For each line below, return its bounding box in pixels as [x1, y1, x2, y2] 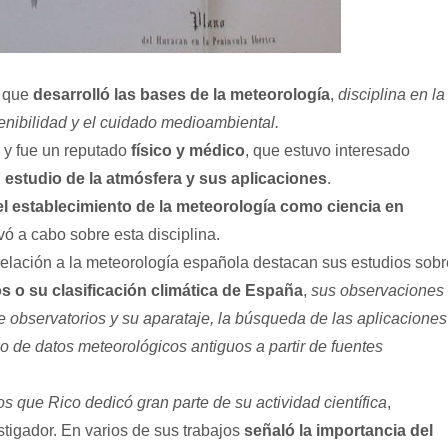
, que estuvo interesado [245, 142, 410, 159]
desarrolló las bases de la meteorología [33, 86, 330, 103]
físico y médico [131, 142, 245, 159]
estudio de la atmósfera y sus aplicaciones [5, 170, 327, 187]
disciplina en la [338, 86, 445, 103]
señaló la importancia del [244, 422, 433, 439]
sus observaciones [311, 282, 444, 299]
